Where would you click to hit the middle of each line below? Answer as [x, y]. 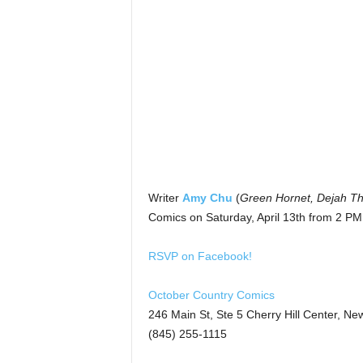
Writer [165, 198]
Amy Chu [207, 198]
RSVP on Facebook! [200, 256]
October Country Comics [211, 295]
